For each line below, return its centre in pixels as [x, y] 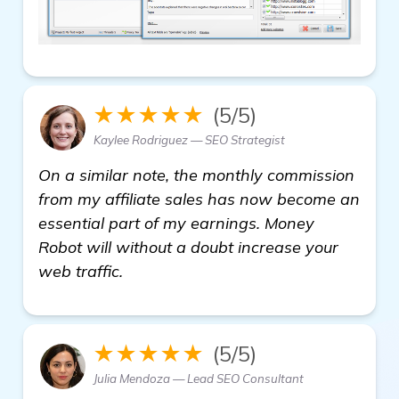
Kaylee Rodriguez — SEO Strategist [189, 139]
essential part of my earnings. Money [176, 223]
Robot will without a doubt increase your [188, 247]
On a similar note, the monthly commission [196, 175]
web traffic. [81, 271]
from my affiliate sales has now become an [199, 199]
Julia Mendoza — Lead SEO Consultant [199, 378]
